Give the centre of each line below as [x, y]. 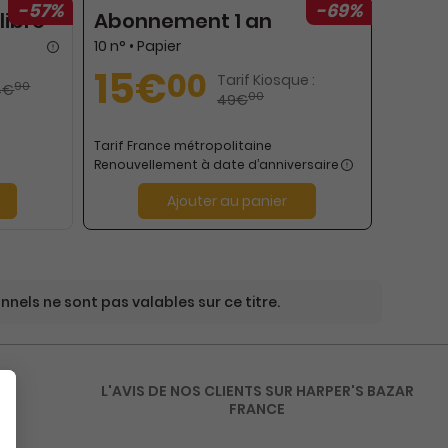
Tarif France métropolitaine [183, 145]
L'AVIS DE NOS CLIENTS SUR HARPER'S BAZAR [257, 391]
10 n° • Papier [138, 46]
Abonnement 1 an [183, 21]
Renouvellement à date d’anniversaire [217, 164]
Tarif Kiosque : [266, 80]
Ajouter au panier [227, 201]
